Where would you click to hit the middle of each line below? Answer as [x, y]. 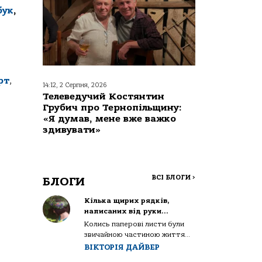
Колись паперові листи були [135, 224]
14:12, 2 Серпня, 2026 [75, 85]
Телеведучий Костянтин [104, 96]
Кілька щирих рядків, [127, 200]
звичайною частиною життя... [137, 234]
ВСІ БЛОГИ [172, 177]
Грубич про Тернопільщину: [112, 107]
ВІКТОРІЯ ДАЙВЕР [122, 247]
